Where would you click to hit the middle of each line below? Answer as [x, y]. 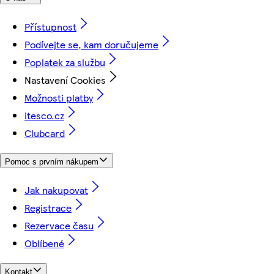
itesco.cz [44, 115]
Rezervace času [59, 226]
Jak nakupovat [56, 190]
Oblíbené [44, 243]
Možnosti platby [59, 97]
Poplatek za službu [65, 62]
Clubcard [45, 133]
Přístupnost [50, 26]
